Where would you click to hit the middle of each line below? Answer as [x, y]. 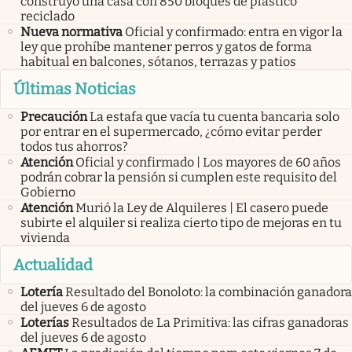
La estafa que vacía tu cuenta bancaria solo [214, 116]
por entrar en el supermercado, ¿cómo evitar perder [171, 131]
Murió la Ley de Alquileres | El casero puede [202, 207]
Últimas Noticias [75, 89]
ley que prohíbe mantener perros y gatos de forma [166, 47]
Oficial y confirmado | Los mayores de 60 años [208, 162]
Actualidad [53, 264]
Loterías [45, 323]
